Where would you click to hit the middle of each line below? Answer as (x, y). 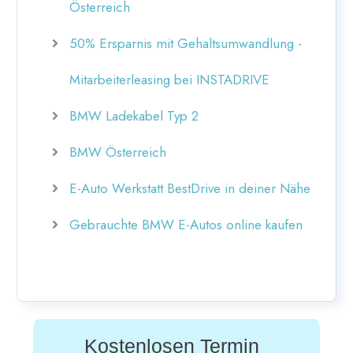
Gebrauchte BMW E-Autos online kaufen (186, 224)
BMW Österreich (118, 152)
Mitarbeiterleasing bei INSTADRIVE (169, 79)
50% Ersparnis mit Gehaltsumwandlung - (186, 43)
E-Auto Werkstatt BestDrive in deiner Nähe (190, 188)
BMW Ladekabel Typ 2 (134, 115)
